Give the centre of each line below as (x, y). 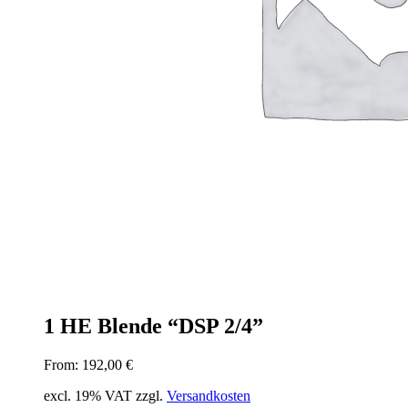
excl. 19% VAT (88, 395)
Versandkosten (209, 395)
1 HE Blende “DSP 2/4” (153, 326)
